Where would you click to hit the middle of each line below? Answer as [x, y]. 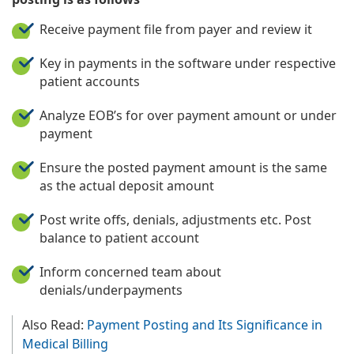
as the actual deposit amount [127, 185]
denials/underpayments [111, 290]
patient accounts [90, 81]
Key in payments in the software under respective [188, 63]
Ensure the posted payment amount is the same [183, 167]
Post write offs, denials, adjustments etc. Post [175, 219]
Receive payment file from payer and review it [176, 29]
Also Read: [55, 324]
